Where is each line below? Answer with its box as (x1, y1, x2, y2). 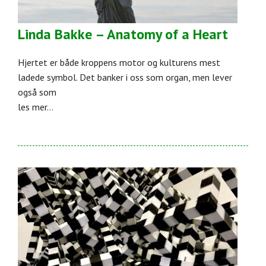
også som (18, 85, 56, 98)
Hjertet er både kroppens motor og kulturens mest (18, 56, 220, 68)
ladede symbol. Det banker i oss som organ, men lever (18, 71, 232, 83)
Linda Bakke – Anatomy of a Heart (18, 24, 228, 43)
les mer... (18, 100, 53, 113)
